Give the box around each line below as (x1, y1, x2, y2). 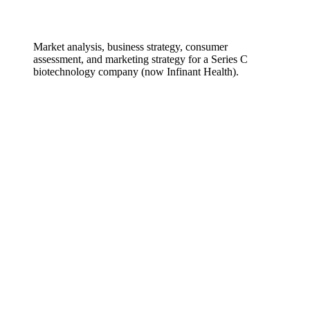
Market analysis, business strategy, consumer (33, 40, 228, 53)
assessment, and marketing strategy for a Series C (33, 53, 248, 65)
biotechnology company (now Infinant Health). (33, 65, 239, 77)
